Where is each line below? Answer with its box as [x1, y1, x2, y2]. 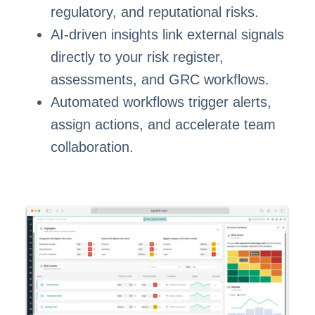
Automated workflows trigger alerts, [50, 94, 271, 110]
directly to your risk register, [50, 49, 224, 65]
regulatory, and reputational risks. [50, 4, 259, 20]
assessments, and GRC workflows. [50, 71, 269, 87]
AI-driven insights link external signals [50, 26, 284, 42]
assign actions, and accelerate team [50, 116, 276, 132]
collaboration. [50, 139, 134, 155]
